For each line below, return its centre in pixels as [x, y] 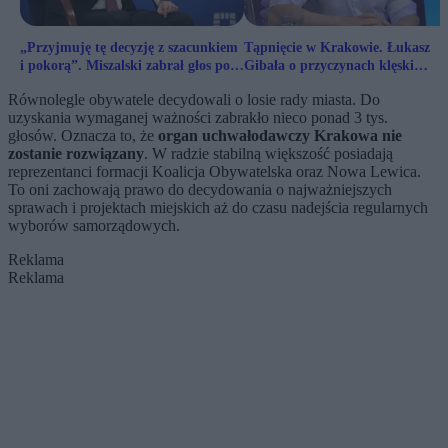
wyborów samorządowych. [94, 226]
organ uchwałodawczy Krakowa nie [280, 136]
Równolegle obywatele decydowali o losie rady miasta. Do [194, 100]
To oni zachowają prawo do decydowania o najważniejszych [200, 190]
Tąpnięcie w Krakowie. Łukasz [337, 48]
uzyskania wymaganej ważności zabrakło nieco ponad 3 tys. [198, 118]
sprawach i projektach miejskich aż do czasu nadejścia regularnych [218, 208]
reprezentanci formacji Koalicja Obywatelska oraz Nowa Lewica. [214, 172]
